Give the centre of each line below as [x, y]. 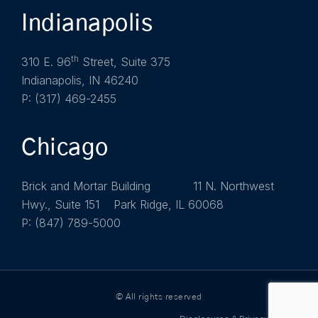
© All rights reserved [159, 297]
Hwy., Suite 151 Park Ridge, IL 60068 [122, 205]
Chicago [65, 148]
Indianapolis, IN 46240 [80, 81]
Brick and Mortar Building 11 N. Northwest [148, 186]
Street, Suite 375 [125, 62]
